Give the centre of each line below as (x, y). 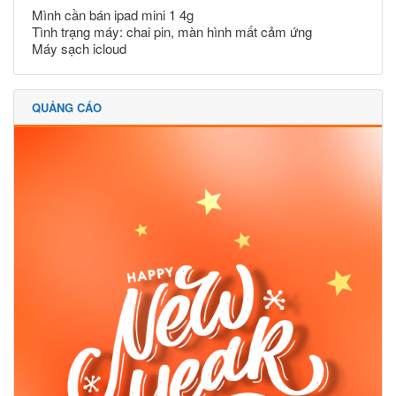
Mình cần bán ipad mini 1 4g (113, 14)
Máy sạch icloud (79, 48)
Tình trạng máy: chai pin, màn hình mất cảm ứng (172, 31)
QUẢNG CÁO (67, 107)
